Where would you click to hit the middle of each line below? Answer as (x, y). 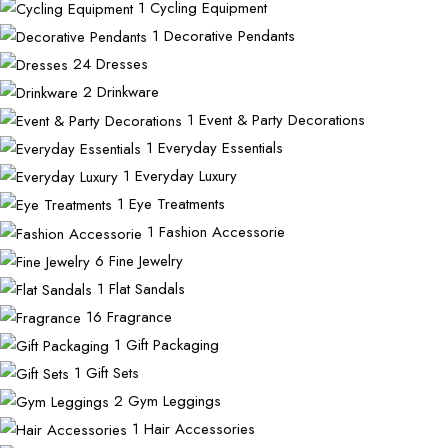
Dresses (122, 64)
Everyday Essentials (220, 148)
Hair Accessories (199, 428)
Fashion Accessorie (222, 232)
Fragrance (139, 316)
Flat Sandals (147, 288)
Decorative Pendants (229, 36)
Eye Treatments (177, 204)
